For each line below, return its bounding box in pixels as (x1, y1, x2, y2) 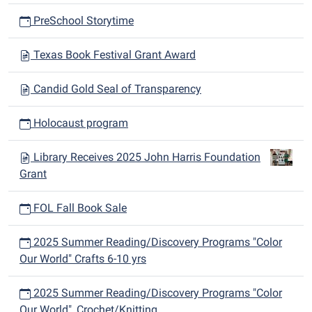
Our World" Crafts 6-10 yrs (19, 252, 146, 266)
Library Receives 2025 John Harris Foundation (33, 150, 260, 164)
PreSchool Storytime (31, 14, 134, 28)
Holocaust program (31, 116, 128, 130)
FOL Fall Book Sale (31, 201, 127, 215)
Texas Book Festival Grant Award (31, 48, 196, 62)
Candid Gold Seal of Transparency (31, 82, 201, 96)
